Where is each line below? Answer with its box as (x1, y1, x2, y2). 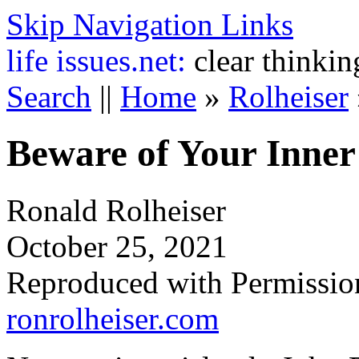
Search (6, 79, 91, 114)
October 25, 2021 (6, 228, 228, 264)
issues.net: (56, 43, 186, 78)
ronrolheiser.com (6, 301, 219, 336)
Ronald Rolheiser (6, 192, 226, 228)
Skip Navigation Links (6, 7, 293, 42)
